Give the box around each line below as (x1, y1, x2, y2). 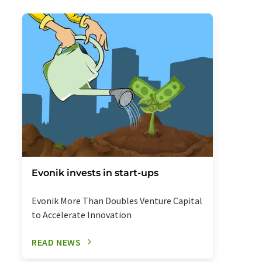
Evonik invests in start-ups (32, 167, 158, 178)
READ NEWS (32, 236, 81, 248)
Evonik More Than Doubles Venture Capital (32, 194, 202, 206)
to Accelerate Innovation (32, 208, 132, 220)
